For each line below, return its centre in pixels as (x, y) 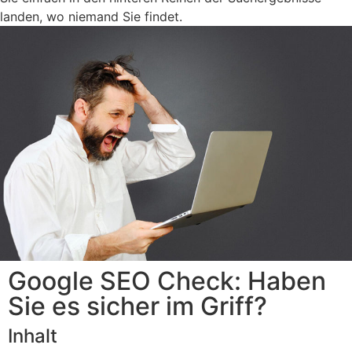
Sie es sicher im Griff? (137, 306)
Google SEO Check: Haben (167, 280)
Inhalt (33, 335)
